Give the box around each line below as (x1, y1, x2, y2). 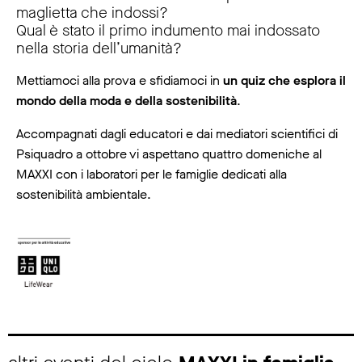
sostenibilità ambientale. (16, 185, 151, 203)
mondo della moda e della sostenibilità (16, 91, 237, 109)
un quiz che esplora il (223, 71, 346, 89)
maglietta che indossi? (16, 2, 168, 23)
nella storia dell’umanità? (16, 37, 182, 58)
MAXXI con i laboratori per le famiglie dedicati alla (16, 165, 287, 183)
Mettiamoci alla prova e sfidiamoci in (16, 71, 223, 89)
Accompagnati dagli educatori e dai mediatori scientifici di (16, 124, 338, 142)
